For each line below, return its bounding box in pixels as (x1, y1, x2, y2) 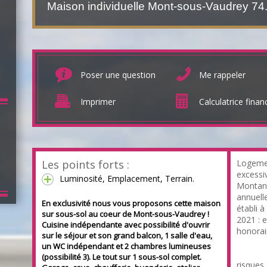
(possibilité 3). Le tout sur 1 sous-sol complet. (42, 251, 201, 262)
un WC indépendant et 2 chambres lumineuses (42, 240, 211, 252)
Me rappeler (199, 69, 246, 80)
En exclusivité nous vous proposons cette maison (42, 197, 221, 209)
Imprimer (80, 95, 116, 107)
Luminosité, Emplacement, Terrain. (60, 172, 194, 184)
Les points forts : (42, 157, 129, 172)
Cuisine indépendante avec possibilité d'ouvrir (42, 219, 210, 230)
